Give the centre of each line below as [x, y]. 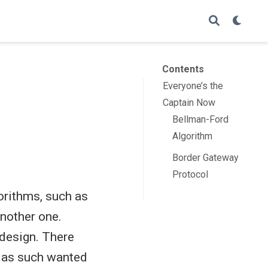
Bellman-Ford [201, 119]
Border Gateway [206, 157]
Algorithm [193, 136]
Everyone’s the [193, 86]
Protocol [191, 174]
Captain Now [189, 102]
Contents [183, 69]
